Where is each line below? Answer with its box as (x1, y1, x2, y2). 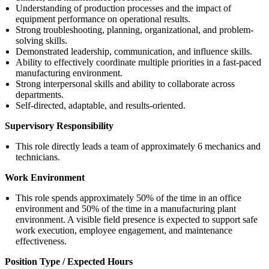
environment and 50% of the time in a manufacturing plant (16, 203, 236, 214)
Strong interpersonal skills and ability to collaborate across (16, 78, 235, 89)
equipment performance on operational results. (16, 13, 190, 24)
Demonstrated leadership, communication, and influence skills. (16, 46, 252, 56)
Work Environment (5, 172, 85, 183)
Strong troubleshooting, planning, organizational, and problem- (16, 24, 253, 35)
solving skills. (16, 35, 67, 46)
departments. (16, 89, 64, 100)
